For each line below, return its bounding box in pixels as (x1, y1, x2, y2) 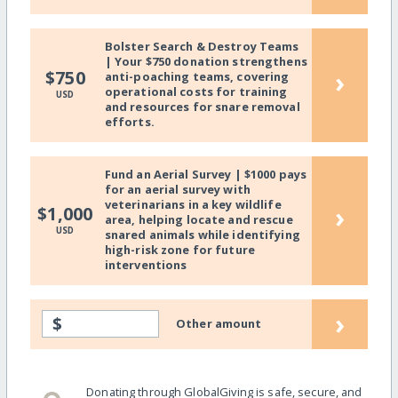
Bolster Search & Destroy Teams (104, 38, 299, 55)
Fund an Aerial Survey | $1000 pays (104, 166, 307, 183)
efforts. (104, 114, 155, 131)
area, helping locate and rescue (104, 211, 293, 228)
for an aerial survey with (104, 181, 251, 198)
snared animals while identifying (104, 227, 300, 243)
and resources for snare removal (104, 99, 300, 115)
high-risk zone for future (104, 242, 255, 259)
